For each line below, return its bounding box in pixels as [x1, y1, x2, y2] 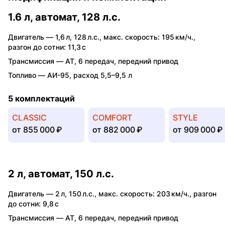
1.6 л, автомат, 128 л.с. [8, 11, 121, 23]
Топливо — [8, 70, 47, 79]
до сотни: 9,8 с [8, 199, 59, 208]
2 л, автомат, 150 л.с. [8, 167, 114, 180]
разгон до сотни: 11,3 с [8, 42, 86, 51]
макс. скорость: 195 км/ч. [103, 32, 193, 41]
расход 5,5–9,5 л [73, 70, 132, 79]
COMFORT [92, 112, 132, 123]
